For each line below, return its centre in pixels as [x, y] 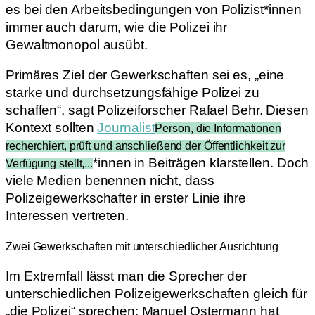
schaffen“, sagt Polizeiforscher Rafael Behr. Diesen [157, 110]
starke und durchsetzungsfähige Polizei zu [133, 93]
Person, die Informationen [218, 129]
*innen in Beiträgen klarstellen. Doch [201, 163]
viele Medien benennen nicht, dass [110, 181]
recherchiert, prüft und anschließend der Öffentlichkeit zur [146, 146]
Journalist [126, 128]
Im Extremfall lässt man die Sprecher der [126, 276]
